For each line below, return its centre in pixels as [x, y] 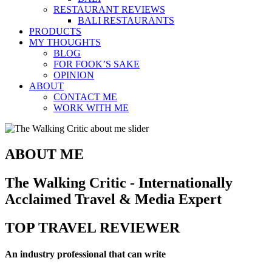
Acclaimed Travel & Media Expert [113, 199]
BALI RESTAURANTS [126, 21]
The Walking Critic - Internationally [119, 183]
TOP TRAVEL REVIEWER [92, 228]
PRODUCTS [55, 32]
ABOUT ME [44, 155]
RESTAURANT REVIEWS [109, 10]
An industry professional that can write [85, 254]
